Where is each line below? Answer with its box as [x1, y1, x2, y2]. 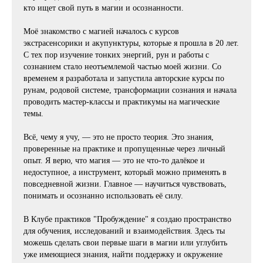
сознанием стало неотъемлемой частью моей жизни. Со [23, 62, 221, 72]
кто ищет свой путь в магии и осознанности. [23, 4, 184, 13]
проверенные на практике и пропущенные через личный [23, 144, 225, 154]
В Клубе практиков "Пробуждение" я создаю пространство [23, 215, 231, 224]
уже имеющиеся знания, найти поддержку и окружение [23, 250, 222, 259]
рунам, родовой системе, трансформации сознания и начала [23, 86, 237, 95]
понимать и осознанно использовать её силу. [23, 191, 183, 201]
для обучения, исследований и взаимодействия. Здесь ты [23, 227, 225, 236]
